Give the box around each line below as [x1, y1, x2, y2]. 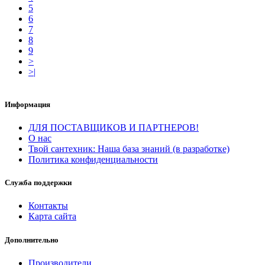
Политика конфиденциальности [28, 154, 158, 165]
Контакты [28, 201, 68, 211]
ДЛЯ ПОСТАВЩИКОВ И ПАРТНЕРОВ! [28, 122, 199, 133]
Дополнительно [5, 235, 59, 244]
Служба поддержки [5, 178, 72, 188]
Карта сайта [28, 211, 76, 222]
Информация [5, 99, 50, 109]
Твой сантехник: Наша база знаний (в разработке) [28, 144, 230, 154]
